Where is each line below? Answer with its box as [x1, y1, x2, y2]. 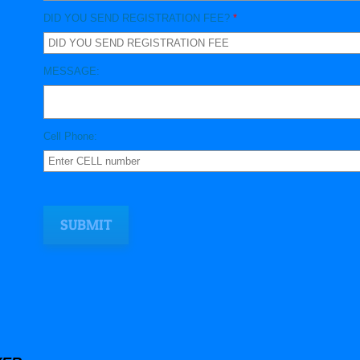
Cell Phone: [43, 130, 97, 142]
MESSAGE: [43, 65, 100, 77]
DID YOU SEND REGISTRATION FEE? [43, 12, 233, 24]
